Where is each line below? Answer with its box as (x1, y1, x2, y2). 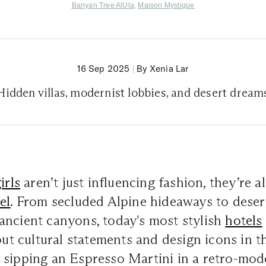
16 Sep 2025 (77, 62, 130, 74)
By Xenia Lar (137, 62, 189, 74)
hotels (225, 211, 262, 229)
